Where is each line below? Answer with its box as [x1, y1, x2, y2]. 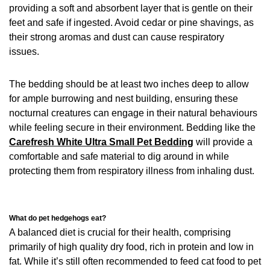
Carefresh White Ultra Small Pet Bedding [9, 137, 193, 148]
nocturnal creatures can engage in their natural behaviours [9, 108, 257, 119]
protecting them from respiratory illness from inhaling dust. [9, 166, 259, 177]
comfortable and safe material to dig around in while [9, 151, 229, 162]
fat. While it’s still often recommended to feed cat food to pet [9, 256, 261, 267]
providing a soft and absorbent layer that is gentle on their [9, 3, 253, 14]
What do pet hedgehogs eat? [9, 214, 106, 223]
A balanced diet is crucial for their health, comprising [9, 227, 231, 238]
